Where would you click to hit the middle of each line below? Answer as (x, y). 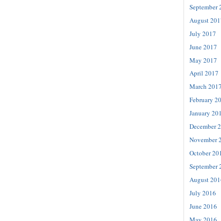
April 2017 (204, 73)
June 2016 (203, 206)
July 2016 (203, 193)
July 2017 (203, 33)
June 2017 (203, 47)
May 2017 (203, 60)
